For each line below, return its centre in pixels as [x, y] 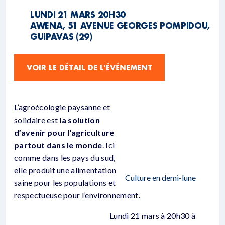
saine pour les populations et [65, 183]
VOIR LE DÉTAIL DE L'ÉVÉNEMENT [89, 68]
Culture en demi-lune [160, 178]
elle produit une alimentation [65, 170]
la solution [80, 120]
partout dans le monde [58, 145]
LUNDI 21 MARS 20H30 [78, 15]
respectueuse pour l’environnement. [77, 195]
